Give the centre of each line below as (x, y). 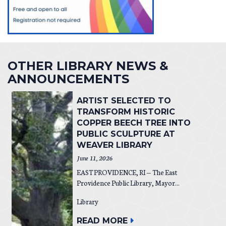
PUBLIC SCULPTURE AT (126, 134)
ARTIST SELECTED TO (124, 100)
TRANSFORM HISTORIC (126, 111)
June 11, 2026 (94, 157)
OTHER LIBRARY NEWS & (88, 66)
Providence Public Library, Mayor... (128, 183)
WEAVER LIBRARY (114, 145)
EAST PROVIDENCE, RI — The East (127, 172)
